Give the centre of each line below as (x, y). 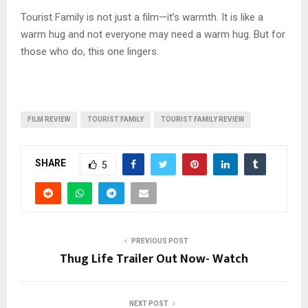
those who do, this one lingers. (90, 51)
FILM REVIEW (49, 119)
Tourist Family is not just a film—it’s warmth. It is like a (142, 17)
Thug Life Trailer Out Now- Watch (154, 259)
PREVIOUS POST (159, 241)
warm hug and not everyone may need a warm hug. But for (153, 34)
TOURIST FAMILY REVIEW (202, 119)
